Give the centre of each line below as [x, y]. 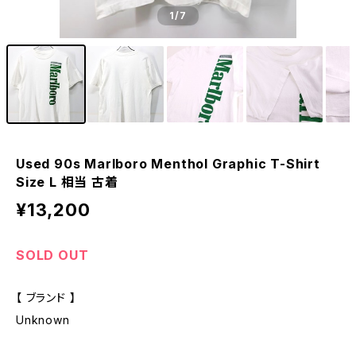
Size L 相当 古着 [67, 182]
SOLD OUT [52, 255]
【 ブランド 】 [46, 298]
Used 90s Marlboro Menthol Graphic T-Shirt [168, 164]
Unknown [43, 320]
